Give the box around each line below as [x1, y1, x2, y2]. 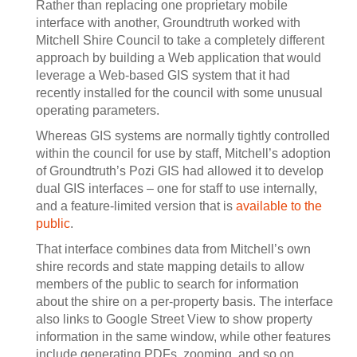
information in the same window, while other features [36, 329, 331, 343]
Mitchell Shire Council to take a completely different [36, 33, 324, 47]
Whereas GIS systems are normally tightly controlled [36, 128, 330, 143]
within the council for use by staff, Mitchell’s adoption [36, 146, 331, 160]
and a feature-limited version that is [36, 198, 236, 213]
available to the [236, 198, 322, 213]
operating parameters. [36, 103, 159, 117]
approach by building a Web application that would [36, 50, 321, 65]
